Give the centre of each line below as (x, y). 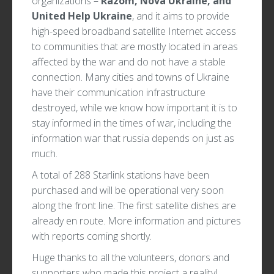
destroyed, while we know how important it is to (135, 108)
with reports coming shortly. (92, 236)
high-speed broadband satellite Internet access (134, 31)
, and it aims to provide (181, 16)
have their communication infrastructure (119, 93)
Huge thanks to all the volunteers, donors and (131, 258)
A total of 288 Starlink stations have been (120, 175)
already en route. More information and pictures (136, 221)
